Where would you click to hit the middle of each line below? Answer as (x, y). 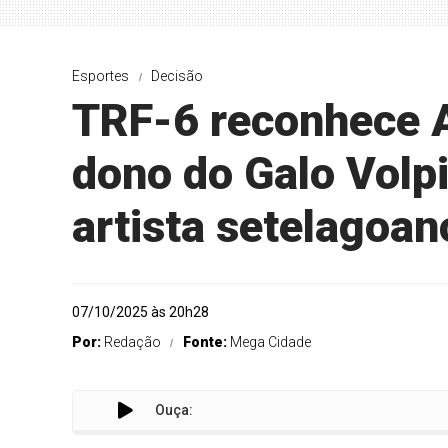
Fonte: (206, 342)
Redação (132, 342)
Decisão (177, 76)
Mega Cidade (270, 342)
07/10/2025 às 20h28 (140, 312)
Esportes (100, 76)
